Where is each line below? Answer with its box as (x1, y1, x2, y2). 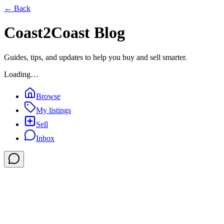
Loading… (4, 69, 38, 78)
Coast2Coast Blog (4, 23, 125, 42)
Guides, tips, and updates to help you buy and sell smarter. (4, 52, 187, 61)
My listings (36, 105, 71, 114)
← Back (4, 4, 30, 12)
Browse (36, 91, 60, 100)
